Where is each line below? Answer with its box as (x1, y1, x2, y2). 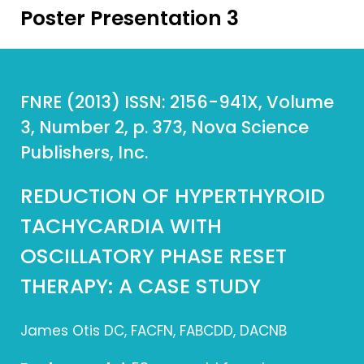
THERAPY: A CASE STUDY (20, 272, 261, 301)
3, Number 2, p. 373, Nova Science (20, 115, 309, 139)
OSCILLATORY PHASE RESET (20, 242, 287, 271)
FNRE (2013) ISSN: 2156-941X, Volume (20, 90, 334, 114)
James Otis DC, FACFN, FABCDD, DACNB (20, 321, 287, 340)
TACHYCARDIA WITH (20, 212, 222, 240)
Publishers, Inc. (20, 141, 148, 164)
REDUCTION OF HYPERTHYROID (20, 182, 325, 210)
